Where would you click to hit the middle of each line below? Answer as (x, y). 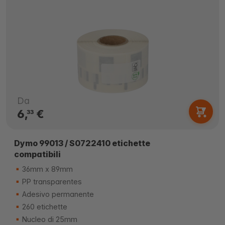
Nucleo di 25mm (49, 219)
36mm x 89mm (46, 169)
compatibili (37, 154)
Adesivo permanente (57, 194)
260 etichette (44, 207)
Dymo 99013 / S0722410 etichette (82, 143)
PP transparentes (51, 182)
